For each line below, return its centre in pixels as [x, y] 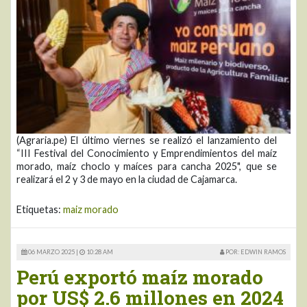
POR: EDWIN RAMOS [255, 252]
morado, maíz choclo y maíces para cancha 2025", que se [147, 167]
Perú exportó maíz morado [140, 278]
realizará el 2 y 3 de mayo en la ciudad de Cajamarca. [127, 180]
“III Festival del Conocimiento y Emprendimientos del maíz [147, 153]
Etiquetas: [40, 210]
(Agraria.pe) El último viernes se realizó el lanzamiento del [147, 140]
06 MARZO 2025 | [53, 252]
